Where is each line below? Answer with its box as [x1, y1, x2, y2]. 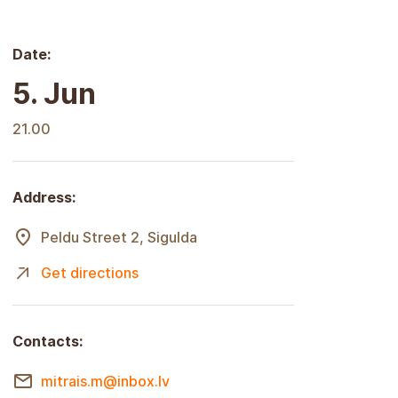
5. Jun [12, 76, 96, 111]
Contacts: [12, 331, 83, 350]
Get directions [41, 263, 139, 282]
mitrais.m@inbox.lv [41, 371, 170, 390]
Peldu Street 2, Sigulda [41, 227, 197, 246]
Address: [12, 187, 76, 206]
